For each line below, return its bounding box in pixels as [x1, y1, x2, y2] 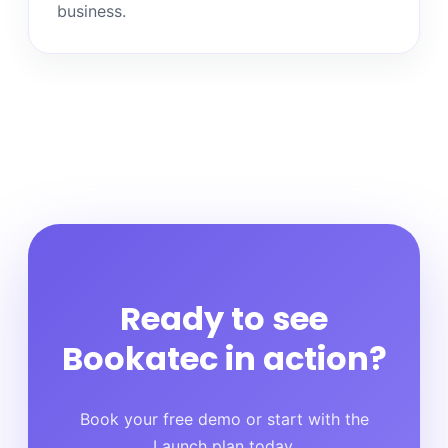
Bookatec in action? [61, 336, 387, 382]
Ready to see [120, 296, 328, 342]
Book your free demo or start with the [79, 408, 369, 429]
